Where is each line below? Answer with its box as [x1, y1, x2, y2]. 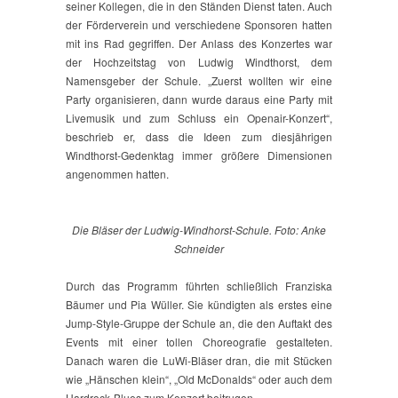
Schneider [174, 241, 224, 257]
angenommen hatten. [66, 166, 169, 182]
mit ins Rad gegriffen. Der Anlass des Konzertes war [66, 36, 332, 52]
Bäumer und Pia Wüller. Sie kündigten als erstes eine [66, 297, 332, 313]
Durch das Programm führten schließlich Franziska [66, 278, 332, 294]
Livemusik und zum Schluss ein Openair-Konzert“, [66, 110, 332, 126]
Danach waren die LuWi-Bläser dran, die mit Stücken [66, 353, 332, 369]
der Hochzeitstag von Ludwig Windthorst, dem [66, 54, 332, 70]
